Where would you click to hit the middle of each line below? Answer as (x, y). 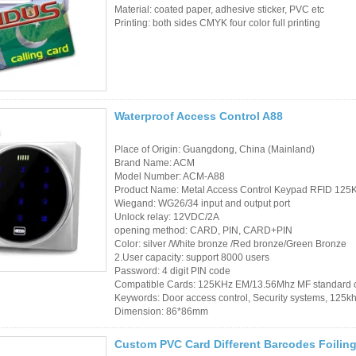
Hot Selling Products (284, 230)
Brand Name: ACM (155, 163)
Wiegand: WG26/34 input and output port (202, 203)
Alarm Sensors (270, 76)
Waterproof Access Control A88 (199, 116)
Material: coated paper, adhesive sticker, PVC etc (219, 9)
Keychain (256, 343)
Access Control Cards (287, 108)
